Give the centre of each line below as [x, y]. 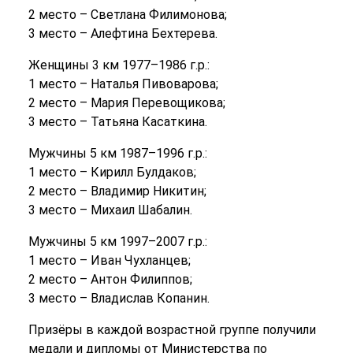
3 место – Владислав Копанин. [119, 298]
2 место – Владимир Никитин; [117, 191]
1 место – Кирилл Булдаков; [112, 172]
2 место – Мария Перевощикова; [126, 103]
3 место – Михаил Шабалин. [110, 210]
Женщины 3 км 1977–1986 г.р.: [119, 65]
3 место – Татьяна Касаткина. [117, 122]
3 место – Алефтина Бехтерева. [123, 33]
